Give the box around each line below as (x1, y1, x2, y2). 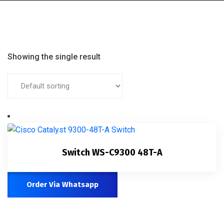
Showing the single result (7, 52, 100, 61)
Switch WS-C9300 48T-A (61, 146, 162, 158)
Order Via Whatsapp (26, 179, 98, 189)
